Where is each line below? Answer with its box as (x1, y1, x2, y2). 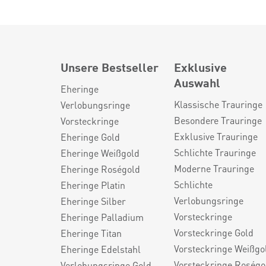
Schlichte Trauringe (174, 146, 256, 159)
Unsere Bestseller (61, 58, 159, 75)
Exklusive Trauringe (174, 130, 258, 142)
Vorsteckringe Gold (174, 226, 254, 239)
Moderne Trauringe (174, 162, 255, 175)
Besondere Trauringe (174, 114, 262, 126)
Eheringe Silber (61, 195, 126, 207)
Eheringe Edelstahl (61, 243, 141, 255)
